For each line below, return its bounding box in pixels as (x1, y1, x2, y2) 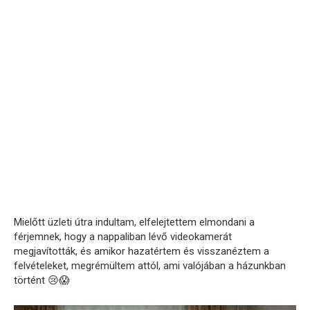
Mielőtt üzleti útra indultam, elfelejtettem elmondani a (14, 216, 255, 229)
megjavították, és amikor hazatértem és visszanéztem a (14, 245, 269, 258)
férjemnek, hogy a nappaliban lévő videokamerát (14, 230, 232, 244)
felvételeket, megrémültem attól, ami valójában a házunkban (14, 259, 286, 273)
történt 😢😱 (14, 274, 70, 287)
